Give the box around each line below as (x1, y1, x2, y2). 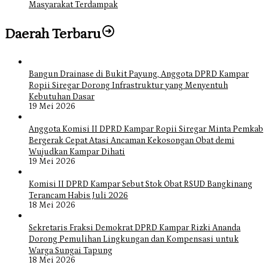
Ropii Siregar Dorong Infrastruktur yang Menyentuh (29, 81, 228, 91)
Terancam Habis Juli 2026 (29, 191, 128, 201)
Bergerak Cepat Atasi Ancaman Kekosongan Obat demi (29, 136, 234, 146)
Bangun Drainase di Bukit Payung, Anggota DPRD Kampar (29, 69, 249, 80)
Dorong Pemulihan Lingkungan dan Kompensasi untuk (29, 234, 239, 245)
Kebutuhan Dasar (29, 92, 95, 102)
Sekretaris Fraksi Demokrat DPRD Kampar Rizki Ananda (29, 223, 240, 233)
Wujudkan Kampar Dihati (29, 147, 125, 157)
